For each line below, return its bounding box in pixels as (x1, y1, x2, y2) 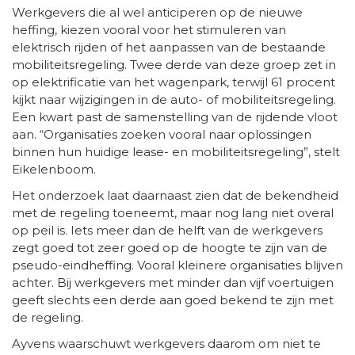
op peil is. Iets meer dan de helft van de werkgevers (12, 223, 323, 239)
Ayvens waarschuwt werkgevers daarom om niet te (12, 336, 321, 352)
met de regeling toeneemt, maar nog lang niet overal (12, 205, 334, 221)
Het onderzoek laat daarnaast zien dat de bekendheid (12, 188, 338, 204)
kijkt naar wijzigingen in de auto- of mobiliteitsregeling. (12, 92, 336, 108)
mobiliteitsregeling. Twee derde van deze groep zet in (12, 57, 336, 73)
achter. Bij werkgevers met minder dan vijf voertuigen (12, 275, 334, 291)
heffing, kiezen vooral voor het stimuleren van (12, 22, 286, 38)
